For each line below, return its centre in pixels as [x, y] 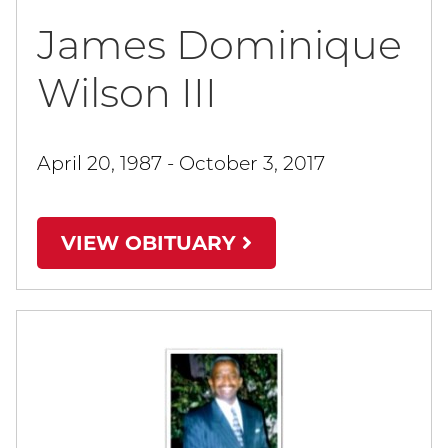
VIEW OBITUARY [151, 243]
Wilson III [127, 93]
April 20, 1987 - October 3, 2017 [181, 163]
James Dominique [219, 45]
